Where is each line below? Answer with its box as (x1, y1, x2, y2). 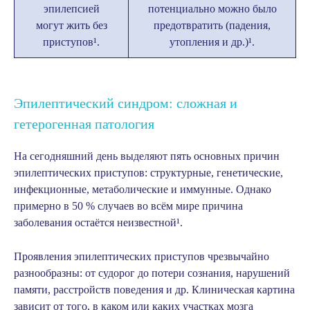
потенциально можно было (147, 3, 277, 15)
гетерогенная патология (14, 116, 154, 131)
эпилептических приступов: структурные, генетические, (14, 167, 283, 179)
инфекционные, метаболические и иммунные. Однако (14, 183, 271, 195)
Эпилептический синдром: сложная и (14, 95, 237, 111)
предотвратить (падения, (154, 19, 271, 31)
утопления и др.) (170, 36, 248, 48)
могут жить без (35, 19, 107, 31)
